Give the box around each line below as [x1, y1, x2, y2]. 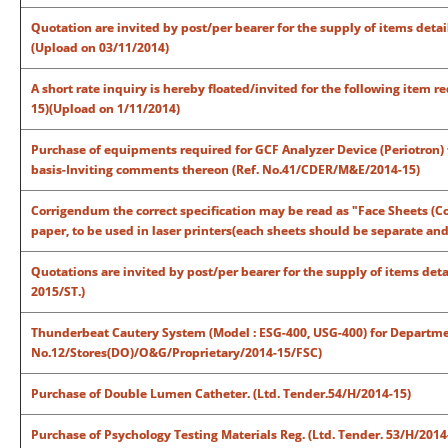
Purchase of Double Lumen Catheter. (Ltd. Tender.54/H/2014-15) [31, 385, 411, 402]
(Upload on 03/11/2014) [31, 39, 169, 56]
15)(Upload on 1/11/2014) [31, 100, 180, 117]
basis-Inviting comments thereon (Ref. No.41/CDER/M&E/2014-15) [31, 161, 420, 178]
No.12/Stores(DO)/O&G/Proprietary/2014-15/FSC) [31, 344, 322, 361]
